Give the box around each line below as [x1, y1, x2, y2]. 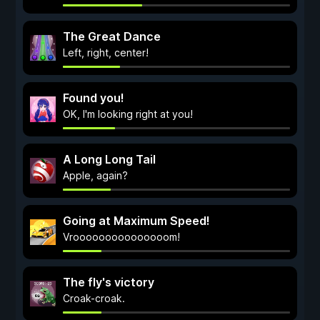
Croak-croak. [63, 292, 125, 304]
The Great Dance [63, 29, 161, 44]
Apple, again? [63, 169, 128, 181]
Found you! [63, 91, 124, 105]
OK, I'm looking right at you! [63, 108, 193, 120]
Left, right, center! [63, 46, 149, 59]
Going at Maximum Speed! [63, 214, 210, 228]
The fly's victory [63, 275, 154, 289]
